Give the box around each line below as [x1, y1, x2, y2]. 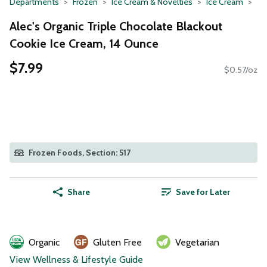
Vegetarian [175, 237, 219, 249]
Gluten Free [93, 237, 142, 249]
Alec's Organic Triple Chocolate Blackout [10, 18, 222, 33]
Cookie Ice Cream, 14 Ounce [10, 36, 159, 51]
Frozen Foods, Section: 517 [29, 147, 131, 159]
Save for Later [175, 187, 230, 198]
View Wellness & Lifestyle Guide [10, 254, 143, 266]
